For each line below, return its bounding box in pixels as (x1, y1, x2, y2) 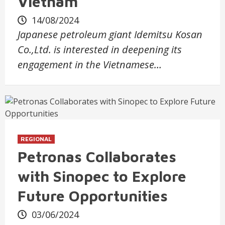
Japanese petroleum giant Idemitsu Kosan (18, 27, 202, 41)
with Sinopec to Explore (18, 167, 186, 185)
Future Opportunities (18, 186, 168, 204)
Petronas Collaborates (18, 147, 176, 165)
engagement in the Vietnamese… (18, 57, 162, 71)
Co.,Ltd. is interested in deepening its (18, 42, 182, 56)
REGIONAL (21, 135, 52, 143)
